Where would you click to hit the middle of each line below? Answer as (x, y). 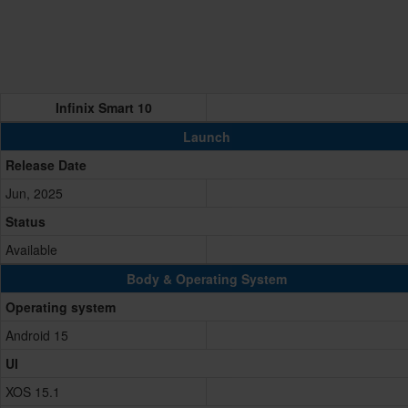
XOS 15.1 (33, 392)
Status (25, 222)
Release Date (46, 165)
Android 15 (37, 336)
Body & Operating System (206, 279)
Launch (206, 137)
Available (31, 250)
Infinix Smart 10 (103, 108)
